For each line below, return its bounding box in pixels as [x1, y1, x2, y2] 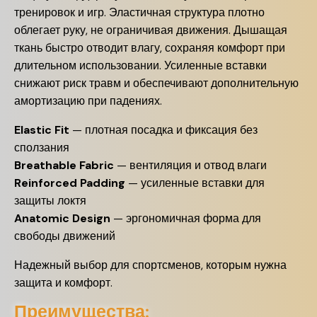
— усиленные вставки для [125, 175, 265, 190]
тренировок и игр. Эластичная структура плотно [14, 5, 265, 20]
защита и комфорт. [14, 275, 113, 290]
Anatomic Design [14, 211, 110, 226]
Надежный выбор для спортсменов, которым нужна [14, 258, 287, 272]
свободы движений [14, 229, 115, 243]
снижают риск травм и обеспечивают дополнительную [14, 76, 299, 91]
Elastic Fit [14, 122, 69, 137]
